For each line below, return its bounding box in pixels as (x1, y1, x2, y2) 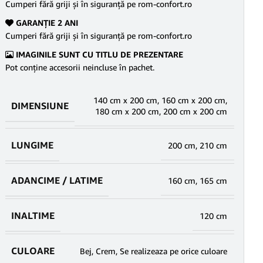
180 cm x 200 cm (95, 106, 159, 116)
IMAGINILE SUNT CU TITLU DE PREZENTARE (14, 49, 183, 59)
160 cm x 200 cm (161, 95, 225, 105)
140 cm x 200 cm (93, 95, 157, 105)
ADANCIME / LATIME (11, 174, 103, 186)
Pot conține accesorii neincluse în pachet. (5, 62, 154, 72)
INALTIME (11, 210, 55, 221)
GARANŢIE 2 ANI (14, 18, 78, 28)
